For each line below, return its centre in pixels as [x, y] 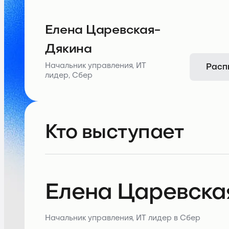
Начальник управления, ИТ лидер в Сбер [123, 218]
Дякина [68, 49]
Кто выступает [114, 132]
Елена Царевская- [103, 30]
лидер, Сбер [69, 75]
